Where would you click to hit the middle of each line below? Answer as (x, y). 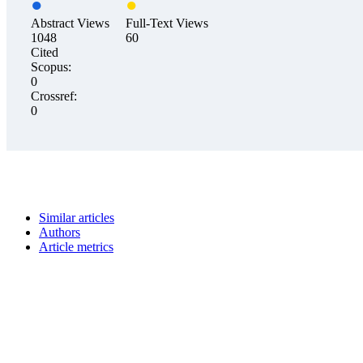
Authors (60, 233)
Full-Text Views (167, 23)
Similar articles (77, 218)
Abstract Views (70, 23)
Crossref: (54, 96)
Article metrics (76, 247)
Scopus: (51, 67)
